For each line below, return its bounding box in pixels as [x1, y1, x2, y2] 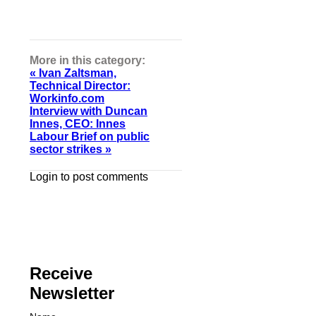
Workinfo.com [30, 92, 104, 104]
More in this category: [30, 54, 145, 66]
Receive [30, 263, 92, 283]
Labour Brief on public [30, 130, 150, 142]
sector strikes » [30, 142, 111, 155]
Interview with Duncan [30, 104, 147, 117]
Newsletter [30, 283, 114, 303]
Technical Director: [30, 79, 130, 92]
